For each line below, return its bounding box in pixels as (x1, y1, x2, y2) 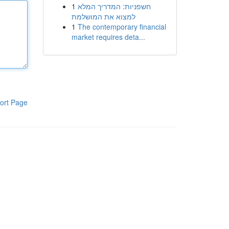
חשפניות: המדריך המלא (77, 1, 151, 11)
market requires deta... (71, 32, 145, 42)
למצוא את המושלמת (71, 11, 135, 21)
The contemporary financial (77, 21, 166, 32)
